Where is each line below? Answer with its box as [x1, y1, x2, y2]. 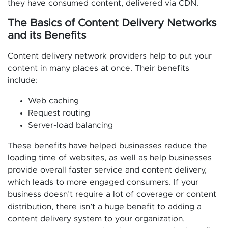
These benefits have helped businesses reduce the [8, 141, 207, 150]
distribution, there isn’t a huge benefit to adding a [8, 203, 202, 211]
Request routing [28, 109, 90, 117]
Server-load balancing [28, 121, 113, 129]
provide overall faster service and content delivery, [8, 166, 207, 174]
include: [8, 76, 38, 84]
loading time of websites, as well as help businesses [8, 154, 212, 162]
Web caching [28, 97, 79, 105]
